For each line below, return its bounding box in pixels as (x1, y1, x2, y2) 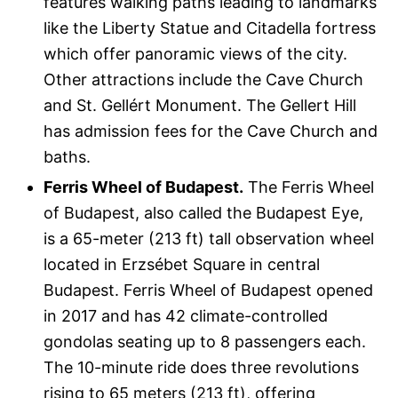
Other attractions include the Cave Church (44, 70, 364, 90)
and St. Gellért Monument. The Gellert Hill (44, 96, 357, 115)
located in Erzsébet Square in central (44, 255, 321, 275)
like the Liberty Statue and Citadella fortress (44, 19, 377, 38)
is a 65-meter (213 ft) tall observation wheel (44, 229, 375, 249)
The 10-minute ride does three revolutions (44, 358, 360, 378)
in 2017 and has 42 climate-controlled (44, 306, 329, 326)
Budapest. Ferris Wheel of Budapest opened (44, 281, 374, 300)
